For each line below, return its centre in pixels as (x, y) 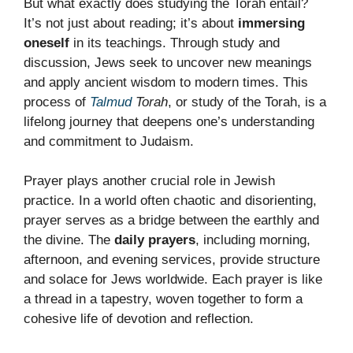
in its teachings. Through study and (175, 43)
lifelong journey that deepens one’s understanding (169, 121)
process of (57, 102)
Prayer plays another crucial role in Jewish (149, 181)
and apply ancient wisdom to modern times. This (166, 82)
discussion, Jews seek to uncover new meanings (168, 62)
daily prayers (155, 240)
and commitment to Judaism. (109, 141)
